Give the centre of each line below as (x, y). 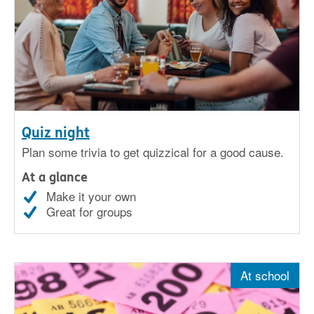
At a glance (55, 178)
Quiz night (56, 133)
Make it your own (91, 196)
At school (265, 275)
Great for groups (89, 212)
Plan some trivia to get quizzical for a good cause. (153, 152)
